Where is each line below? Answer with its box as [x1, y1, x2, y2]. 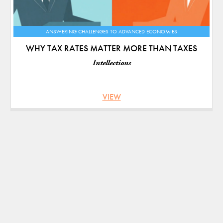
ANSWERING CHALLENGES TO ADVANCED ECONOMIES [46, 28, 177, 35]
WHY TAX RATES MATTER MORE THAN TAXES [26, 42, 197, 54]
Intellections [92, 58, 131, 69]
